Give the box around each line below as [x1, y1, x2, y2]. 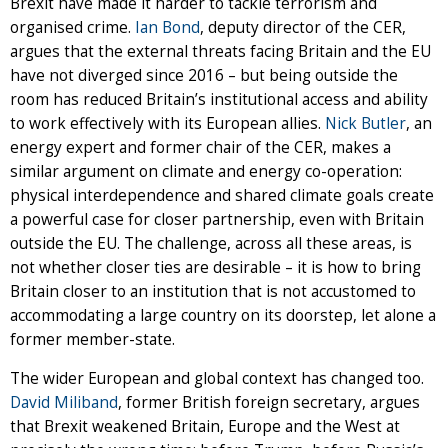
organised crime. [10, 16, 135, 38]
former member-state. [10, 328, 179, 350]
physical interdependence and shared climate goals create [10, 184, 434, 206]
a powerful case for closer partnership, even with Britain [10, 208, 424, 230]
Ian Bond [135, 16, 200, 38]
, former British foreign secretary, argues [118, 391, 420, 413]
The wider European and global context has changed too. [10, 367, 424, 389]
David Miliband [10, 391, 118, 413]
